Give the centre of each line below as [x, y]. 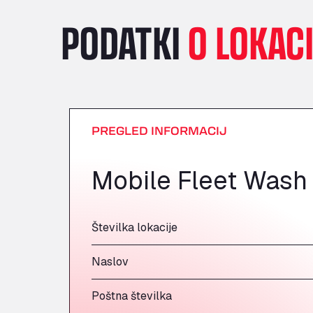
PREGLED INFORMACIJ [159, 130]
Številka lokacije [134, 227]
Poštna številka [132, 296]
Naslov [110, 262]
